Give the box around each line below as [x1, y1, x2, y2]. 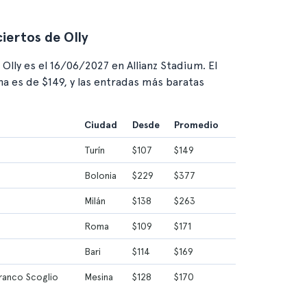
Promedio [174, 119, 219, 130]
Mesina [84, 271, 113, 282]
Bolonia [84, 170, 116, 181]
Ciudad [84, 119, 117, 130]
